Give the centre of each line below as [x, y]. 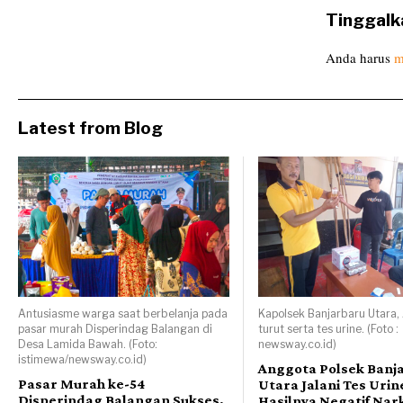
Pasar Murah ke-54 [81, 384]
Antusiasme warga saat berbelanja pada [123, 314]
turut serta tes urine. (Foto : [329, 329]
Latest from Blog [90, 128]
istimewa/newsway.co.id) [82, 360]
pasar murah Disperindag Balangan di [115, 329]
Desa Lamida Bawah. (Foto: [88, 345]
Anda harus [360, 57]
